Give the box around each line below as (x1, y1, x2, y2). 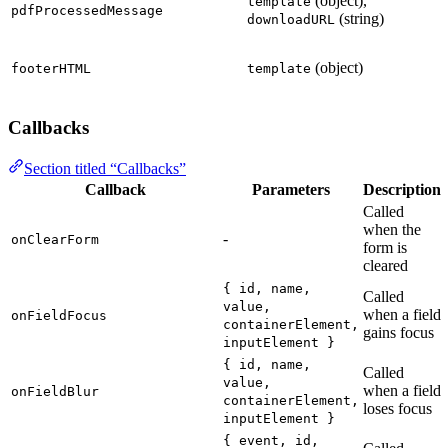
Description (363, 180, 441, 198)
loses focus (363, 399, 432, 417)
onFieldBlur (11, 383, 99, 399)
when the (363, 220, 421, 238)
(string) (335, 10, 384, 28)
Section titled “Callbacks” (24, 159, 186, 177)
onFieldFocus (11, 307, 107, 323)
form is (363, 238, 407, 256)
